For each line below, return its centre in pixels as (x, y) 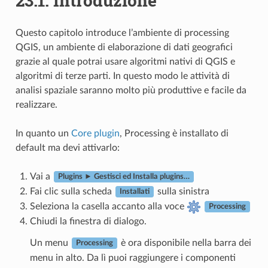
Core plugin (95, 133)
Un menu (50, 243)
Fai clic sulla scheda (72, 191)
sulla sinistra (182, 191)
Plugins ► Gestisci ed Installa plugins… (124, 177)
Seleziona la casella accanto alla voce (108, 206)
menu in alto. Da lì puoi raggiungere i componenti (133, 258)
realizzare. (36, 104)
